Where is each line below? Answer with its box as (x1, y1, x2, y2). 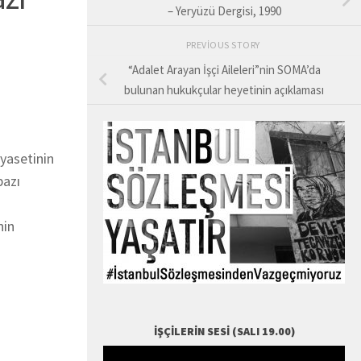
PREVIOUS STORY (185, 39, 263, 52)
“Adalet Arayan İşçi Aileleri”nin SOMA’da (127, 62, 321, 78)
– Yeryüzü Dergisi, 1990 (167, 3, 281, 19)
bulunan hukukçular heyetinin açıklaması (124, 82, 324, 98)
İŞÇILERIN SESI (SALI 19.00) (153, 323, 295, 338)
